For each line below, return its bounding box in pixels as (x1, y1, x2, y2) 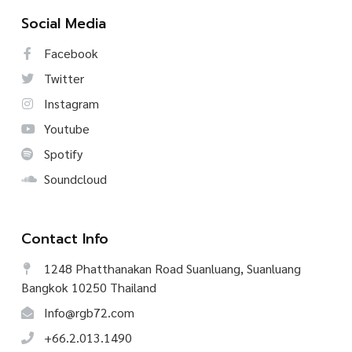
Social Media (21, 13, 106, 35)
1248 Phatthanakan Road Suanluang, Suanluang (41, 260, 301, 277)
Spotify (41, 145, 82, 163)
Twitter (41, 70, 84, 87)
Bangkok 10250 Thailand (21, 279, 156, 296)
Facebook (41, 45, 98, 62)
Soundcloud (41, 170, 107, 188)
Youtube (41, 120, 90, 137)
